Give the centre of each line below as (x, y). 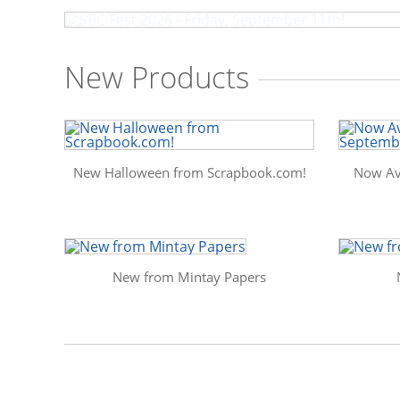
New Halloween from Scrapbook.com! (189, 172)
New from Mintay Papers (189, 277)
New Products (157, 77)
